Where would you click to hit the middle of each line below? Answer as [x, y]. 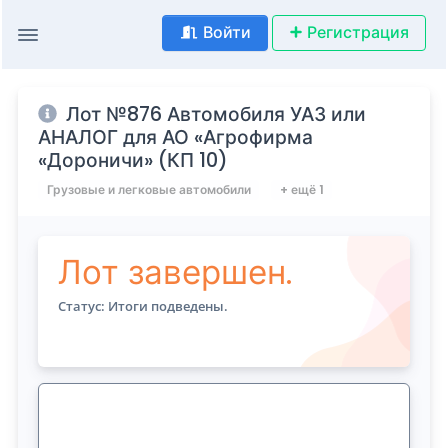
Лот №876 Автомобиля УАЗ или [214, 114]
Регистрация [357, 32]
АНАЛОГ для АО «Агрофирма [176, 137]
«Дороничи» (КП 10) [133, 160]
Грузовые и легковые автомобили [148, 189]
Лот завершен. [175, 273]
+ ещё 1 [301, 189]
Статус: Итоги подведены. [143, 306]
